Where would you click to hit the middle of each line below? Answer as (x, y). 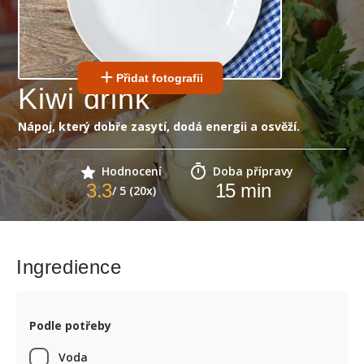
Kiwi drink (84, 99)
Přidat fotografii (160, 78)
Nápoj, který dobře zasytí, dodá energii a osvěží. (159, 126)
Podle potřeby (70, 325)
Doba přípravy (253, 171)
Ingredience (69, 267)
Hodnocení (131, 171)
